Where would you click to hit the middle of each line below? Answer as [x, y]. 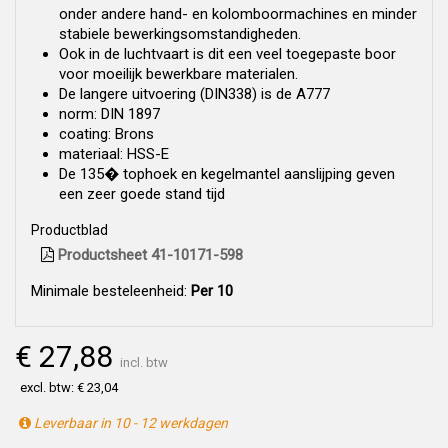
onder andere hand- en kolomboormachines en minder [238, 13]
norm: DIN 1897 [109, 113]
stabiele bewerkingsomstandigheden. [180, 33]
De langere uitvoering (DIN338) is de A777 [194, 93]
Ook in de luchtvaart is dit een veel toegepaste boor [227, 53]
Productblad [69, 229]
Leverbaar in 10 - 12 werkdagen [129, 422]
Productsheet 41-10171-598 [148, 254]
